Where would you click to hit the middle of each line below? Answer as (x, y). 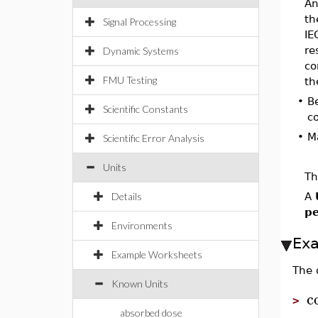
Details (127, 196)
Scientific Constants (146, 109)
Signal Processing (139, 22)
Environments (142, 225)
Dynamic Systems (141, 51)
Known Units (140, 284)
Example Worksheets (157, 254)
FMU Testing (130, 80)
